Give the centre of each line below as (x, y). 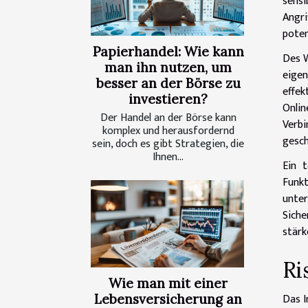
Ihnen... (168, 157)
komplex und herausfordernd (168, 131)
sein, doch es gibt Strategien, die (168, 144)
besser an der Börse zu (168, 83)
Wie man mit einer (168, 284)
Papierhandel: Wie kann (168, 51)
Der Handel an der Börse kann (168, 118)
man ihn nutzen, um (168, 67)
